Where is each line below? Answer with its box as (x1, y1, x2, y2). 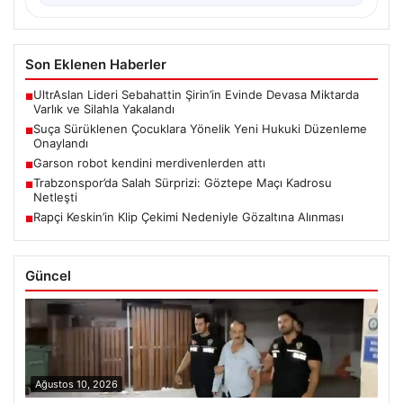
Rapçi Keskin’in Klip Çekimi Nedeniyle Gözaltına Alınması (33, 210, 344, 225)
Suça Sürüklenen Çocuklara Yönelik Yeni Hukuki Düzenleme (33, 121, 367, 137)
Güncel (25, 267, 71, 285)
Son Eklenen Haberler (25, 56, 166, 74)
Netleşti (33, 190, 77, 205)
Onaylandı (33, 136, 88, 151)
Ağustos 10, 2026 (35, 378, 118, 391)
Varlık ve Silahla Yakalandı (33, 102, 175, 117)
